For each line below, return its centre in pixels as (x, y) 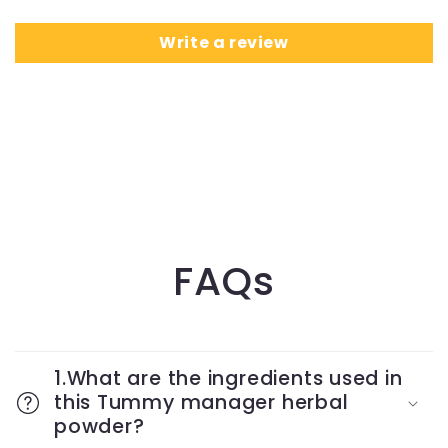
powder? (99, 426)
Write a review (224, 42)
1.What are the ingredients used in (228, 378)
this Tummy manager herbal (201, 402)
